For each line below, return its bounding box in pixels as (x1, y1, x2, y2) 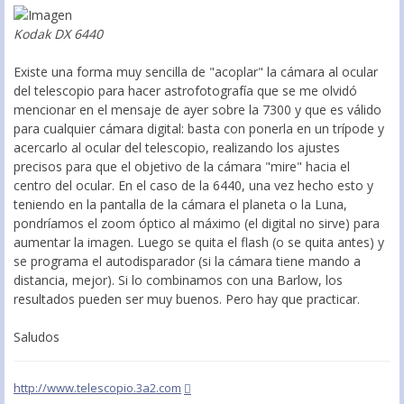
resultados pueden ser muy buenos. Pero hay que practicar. (14, 290, 360, 308)
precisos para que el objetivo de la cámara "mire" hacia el (14, 158, 350, 176)
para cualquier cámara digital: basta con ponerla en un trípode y (14, 120, 384, 138)
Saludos (14, 328, 60, 346)
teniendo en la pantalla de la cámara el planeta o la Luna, (14, 196, 347, 214)
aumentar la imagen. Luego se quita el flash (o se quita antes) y (14, 234, 384, 252)
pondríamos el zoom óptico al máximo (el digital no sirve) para (14, 215, 380, 233)
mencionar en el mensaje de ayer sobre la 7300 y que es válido (14, 101, 381, 119)
